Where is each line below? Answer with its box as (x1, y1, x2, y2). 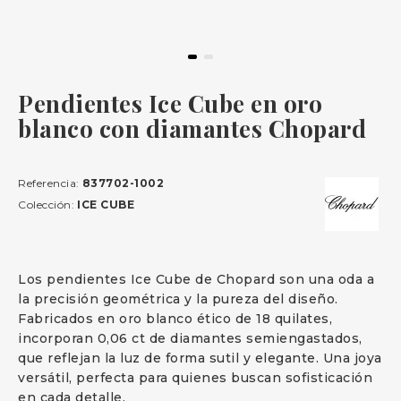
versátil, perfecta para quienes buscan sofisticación (18, 370, 372, 386)
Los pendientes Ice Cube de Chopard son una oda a (18, 271, 374, 287)
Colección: (18, 198, 74, 211)
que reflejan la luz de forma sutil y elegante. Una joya (18, 350, 382, 366)
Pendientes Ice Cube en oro (18, 88, 322, 119)
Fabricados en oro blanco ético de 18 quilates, (18, 311, 332, 327)
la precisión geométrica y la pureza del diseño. (18, 291, 338, 307)
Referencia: (18, 176, 80, 190)
